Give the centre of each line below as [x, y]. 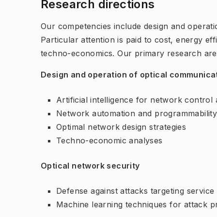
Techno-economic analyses [109, 140]
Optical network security [90, 166]
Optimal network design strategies [121, 127]
